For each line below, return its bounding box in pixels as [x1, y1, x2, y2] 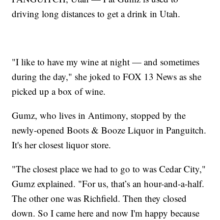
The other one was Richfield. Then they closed [12, 192, 187, 205]
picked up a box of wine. [12, 85, 106, 98]
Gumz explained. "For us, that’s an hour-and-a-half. [12, 177, 205, 190]
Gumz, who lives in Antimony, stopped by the [12, 109, 186, 122]
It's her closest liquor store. [12, 138, 111, 151]
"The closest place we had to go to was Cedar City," [12, 163, 206, 175]
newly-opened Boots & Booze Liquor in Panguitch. [12, 124, 207, 137]
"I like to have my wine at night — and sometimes [12, 55, 200, 68]
